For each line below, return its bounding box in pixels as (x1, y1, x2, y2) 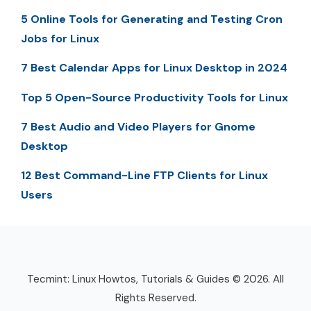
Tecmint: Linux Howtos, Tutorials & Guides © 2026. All (27, 272, 284, 287)
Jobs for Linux (21, 31, 99, 46)
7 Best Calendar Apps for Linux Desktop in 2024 (21, 60, 287, 76)
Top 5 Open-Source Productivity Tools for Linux (21, 90, 288, 105)
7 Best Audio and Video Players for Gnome (21, 119, 255, 134)
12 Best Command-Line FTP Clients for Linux (21, 168, 268, 183)
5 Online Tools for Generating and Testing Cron (21, 11, 283, 26)
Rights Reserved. (115, 291, 196, 305)
